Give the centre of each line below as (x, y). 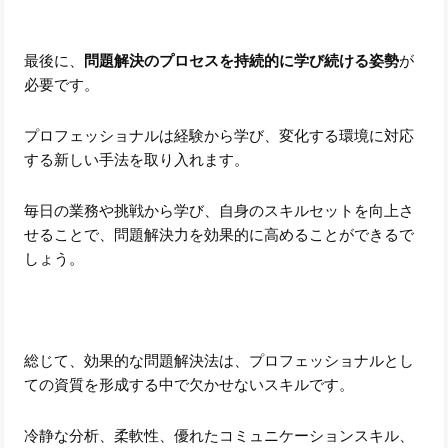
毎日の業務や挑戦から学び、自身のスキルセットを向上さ (219, 210)
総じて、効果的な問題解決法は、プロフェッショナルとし (219, 360)
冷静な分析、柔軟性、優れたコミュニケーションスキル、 (219, 435)
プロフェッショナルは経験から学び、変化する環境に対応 (219, 135)
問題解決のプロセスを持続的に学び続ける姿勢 (242, 60)
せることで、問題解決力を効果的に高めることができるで (219, 234)
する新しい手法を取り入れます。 (137, 159)
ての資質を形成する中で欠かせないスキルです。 (189, 384)
